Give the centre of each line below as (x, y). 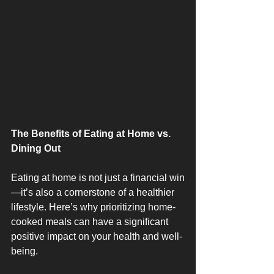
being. (24, 251)
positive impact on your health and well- (97, 236)
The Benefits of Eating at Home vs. (92, 134)
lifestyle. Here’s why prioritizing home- (93, 207)
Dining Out (36, 148)
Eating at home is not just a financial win (98, 178)
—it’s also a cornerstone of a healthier (94, 192)
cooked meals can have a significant (91, 222)
